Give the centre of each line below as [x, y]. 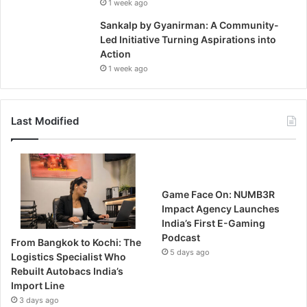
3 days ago [39, 300]
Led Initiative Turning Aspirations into [188, 39]
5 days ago [190, 252]
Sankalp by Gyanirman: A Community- [189, 25]
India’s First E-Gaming [214, 223]
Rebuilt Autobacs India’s [67, 271]
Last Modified [45, 121]
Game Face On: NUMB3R [219, 194]
